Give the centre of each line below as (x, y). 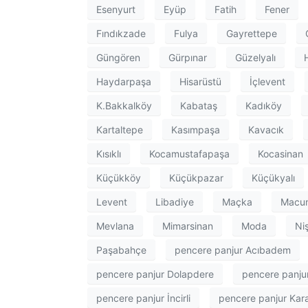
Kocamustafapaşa (189, 153)
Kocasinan (280, 153)
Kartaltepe (120, 129)
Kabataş (199, 105)
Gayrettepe (252, 33)
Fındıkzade (121, 33)
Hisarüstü (200, 81)
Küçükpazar (196, 177)
